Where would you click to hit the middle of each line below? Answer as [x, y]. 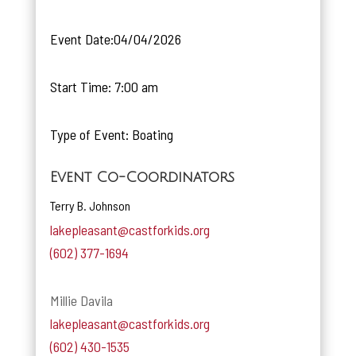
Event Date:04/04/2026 [115, 39]
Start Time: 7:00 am [104, 86]
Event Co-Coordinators [142, 177]
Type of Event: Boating [111, 134]
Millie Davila [81, 300]
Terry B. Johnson [90, 205]
